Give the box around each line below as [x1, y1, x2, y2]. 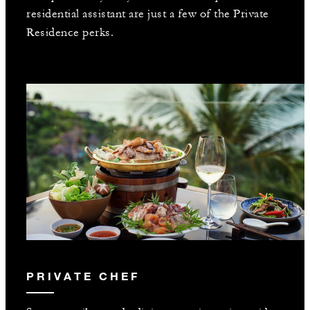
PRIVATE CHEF [26, 268, 140, 282]
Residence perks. [26, 25, 113, 39]
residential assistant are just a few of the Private [26, 6, 269, 21]
